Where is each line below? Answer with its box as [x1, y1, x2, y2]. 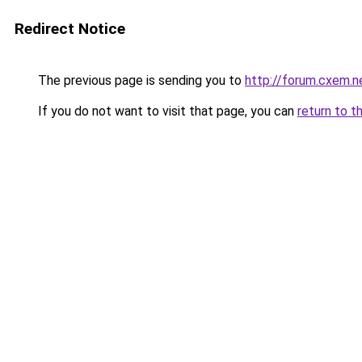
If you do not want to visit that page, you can [35, 103, 297, 119]
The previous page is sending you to [35, 73, 245, 88]
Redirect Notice [15, 19, 125, 38]
